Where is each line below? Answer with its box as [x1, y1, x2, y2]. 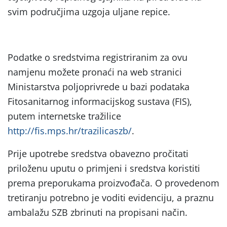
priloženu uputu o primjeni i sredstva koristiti [8, 162, 200, 174]
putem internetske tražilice [8, 109, 121, 122]
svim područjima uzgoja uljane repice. [8, 5, 170, 18]
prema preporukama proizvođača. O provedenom [8, 176, 219, 189]
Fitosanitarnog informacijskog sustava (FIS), [8, 95, 192, 107]
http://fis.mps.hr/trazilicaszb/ [8, 124, 132, 137]
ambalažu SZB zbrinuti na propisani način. [8, 206, 187, 218]
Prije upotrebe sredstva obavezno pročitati [8, 147, 188, 160]
